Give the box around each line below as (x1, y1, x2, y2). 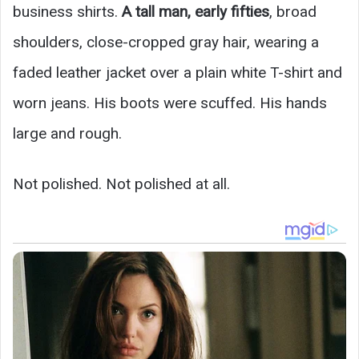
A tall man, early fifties (122, 2, 269, 22)
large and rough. (13, 124, 122, 143)
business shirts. (13, 2, 122, 22)
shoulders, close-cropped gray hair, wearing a (13, 33, 319, 52)
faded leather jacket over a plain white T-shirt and (13, 63, 342, 83)
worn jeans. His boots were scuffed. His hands (13, 94, 327, 113)
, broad (269, 2, 317, 22)
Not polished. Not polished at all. (13, 175, 230, 194)
